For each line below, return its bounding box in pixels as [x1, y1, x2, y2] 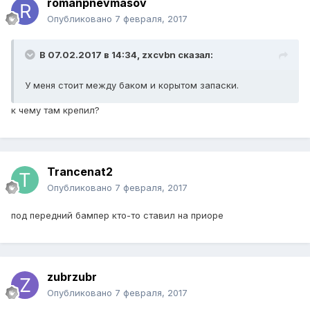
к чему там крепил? [11, 104, 100, 116]
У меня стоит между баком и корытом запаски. [25, 80, 241, 91]
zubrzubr [47, 270, 97, 284]
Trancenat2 [47, 165, 113, 179]
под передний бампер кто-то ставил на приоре [11, 210, 224, 221]
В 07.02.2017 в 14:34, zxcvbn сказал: [39, 49, 213, 61]
